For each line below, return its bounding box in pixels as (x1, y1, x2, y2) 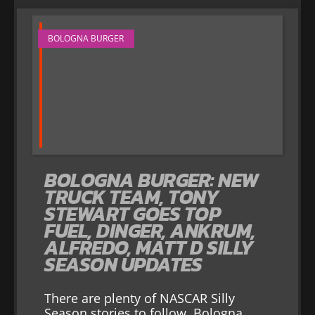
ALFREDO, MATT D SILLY (44, 232, 254, 262)
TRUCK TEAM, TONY (44, 181, 219, 212)
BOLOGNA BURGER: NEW (44, 165, 259, 195)
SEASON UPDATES (44, 249, 202, 279)
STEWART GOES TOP (44, 198, 221, 229)
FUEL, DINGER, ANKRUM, (44, 215, 256, 245)
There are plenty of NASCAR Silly (44, 289, 236, 307)
